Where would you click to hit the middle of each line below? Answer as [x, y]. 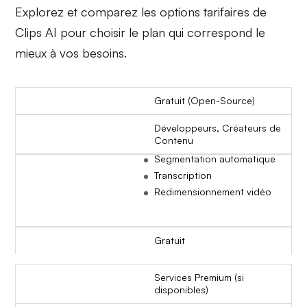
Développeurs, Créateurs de [218, 127]
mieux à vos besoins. [71, 52]
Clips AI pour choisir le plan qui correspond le [140, 32]
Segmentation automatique [215, 158]
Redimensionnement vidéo [213, 191]
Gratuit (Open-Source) [205, 100]
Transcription [183, 175]
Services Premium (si [199, 277]
